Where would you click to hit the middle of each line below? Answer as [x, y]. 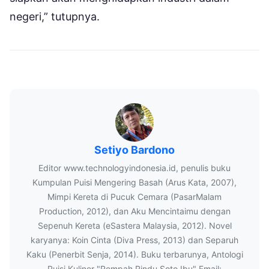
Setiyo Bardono [134, 150]
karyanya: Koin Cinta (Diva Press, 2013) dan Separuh [134, 240]
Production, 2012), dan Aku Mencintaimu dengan [134, 211]
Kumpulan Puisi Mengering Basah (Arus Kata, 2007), [134, 183]
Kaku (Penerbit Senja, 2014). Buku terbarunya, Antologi [134, 255]
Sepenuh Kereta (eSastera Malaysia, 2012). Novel [134, 226]
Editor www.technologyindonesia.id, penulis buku [134, 168]
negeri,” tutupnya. [55, 17]
